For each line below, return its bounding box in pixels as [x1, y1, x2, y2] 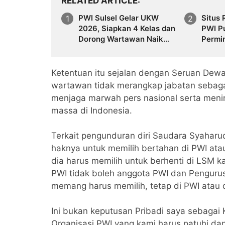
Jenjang [78, 44, 107, 54]
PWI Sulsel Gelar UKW [78, 13, 159, 23]
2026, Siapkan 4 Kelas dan [78, 23, 175, 33]
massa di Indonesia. [51, 105, 132, 116]
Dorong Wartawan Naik [78, 34, 163, 44]
